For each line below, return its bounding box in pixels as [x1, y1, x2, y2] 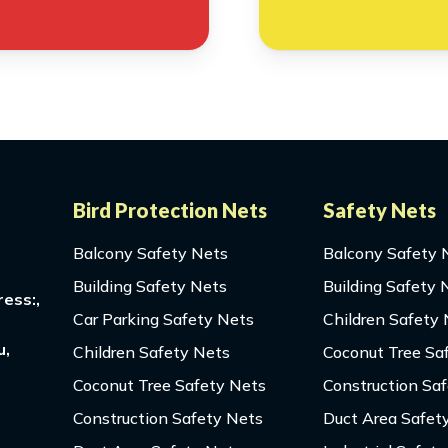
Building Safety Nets [72, 276, 227, 297]
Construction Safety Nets [72, 408, 263, 429]
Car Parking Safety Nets [72, 309, 254, 330]
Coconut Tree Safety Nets [72, 375, 266, 396]
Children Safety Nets [72, 342, 230, 363]
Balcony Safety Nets [72, 243, 228, 264]
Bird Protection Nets [72, 198, 267, 223]
